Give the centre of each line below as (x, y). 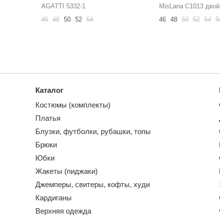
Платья (48, 118)
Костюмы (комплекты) (73, 105)
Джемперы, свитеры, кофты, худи (93, 184)
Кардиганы (54, 197)
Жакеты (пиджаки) (67, 171)
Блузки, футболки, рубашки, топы (93, 131)
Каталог (49, 90)
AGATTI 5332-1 (63, 6)
